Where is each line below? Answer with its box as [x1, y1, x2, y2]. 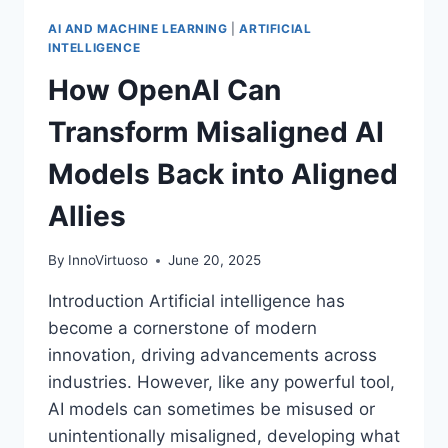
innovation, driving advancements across [48, 345, 377, 366]
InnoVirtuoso [68, 252, 149, 269]
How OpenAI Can [48, 72, 281, 107]
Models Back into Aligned [48, 156, 398, 191]
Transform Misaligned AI [48, 114, 384, 149]
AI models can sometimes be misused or [48, 399, 375, 420]
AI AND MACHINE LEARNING [48, 20, 228, 36]
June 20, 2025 [168, 252, 262, 269]
